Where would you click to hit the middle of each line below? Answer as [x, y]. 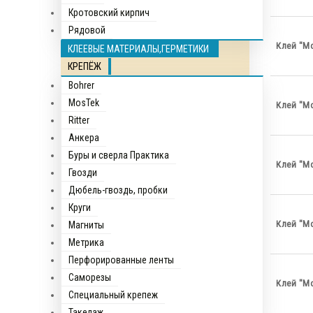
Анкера [84, 138]
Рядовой [87, 30]
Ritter [79, 120]
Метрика [86, 242]
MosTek [84, 103]
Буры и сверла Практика [119, 155]
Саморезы [90, 277]
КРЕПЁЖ [85, 66]
